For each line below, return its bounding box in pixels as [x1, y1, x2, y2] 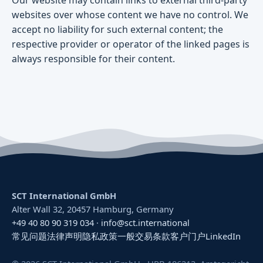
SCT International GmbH [12, 189, 116, 201]
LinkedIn [205, 230, 241, 242]
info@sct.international [101, 216, 190, 228]
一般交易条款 [117, 230, 170, 242]
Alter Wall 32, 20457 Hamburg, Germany [12, 203, 174, 215]
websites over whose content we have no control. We [12, 8, 248, 21]
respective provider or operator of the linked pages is [12, 37, 249, 50]
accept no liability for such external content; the [12, 22, 223, 36]
